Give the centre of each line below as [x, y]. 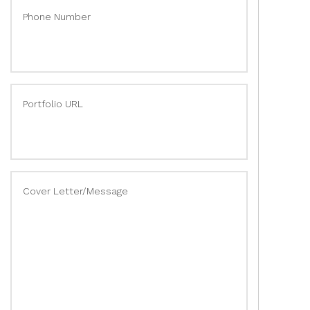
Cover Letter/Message [75, 191]
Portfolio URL [53, 104]
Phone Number [57, 17]
